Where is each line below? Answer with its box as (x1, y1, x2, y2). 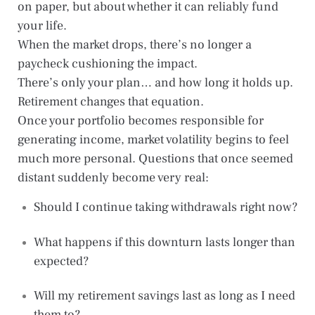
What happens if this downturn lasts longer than (33, 233, 295, 250)
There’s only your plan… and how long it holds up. (18, 75, 293, 91)
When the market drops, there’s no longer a (18, 37, 252, 53)
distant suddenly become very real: (18, 169, 209, 186)
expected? (33, 252, 89, 269)
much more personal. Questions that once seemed (18, 150, 293, 167)
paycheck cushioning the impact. (18, 56, 198, 72)
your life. (18, 18, 67, 34)
